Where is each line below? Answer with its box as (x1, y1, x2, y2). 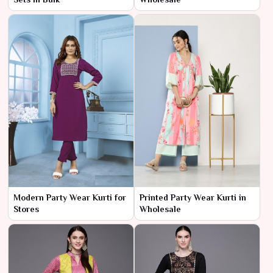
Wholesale (140, 204, 181, 214)
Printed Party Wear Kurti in (140, 192, 246, 202)
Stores (13, 204, 39, 214)
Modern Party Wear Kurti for (13, 192, 126, 202)
